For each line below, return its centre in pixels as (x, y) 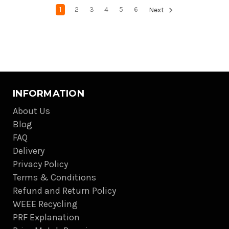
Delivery (29, 151)
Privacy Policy (40, 164)
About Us (31, 111)
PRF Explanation (46, 217)
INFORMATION (49, 93)
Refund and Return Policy (64, 190)
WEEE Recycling (45, 204)
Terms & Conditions (54, 177)
